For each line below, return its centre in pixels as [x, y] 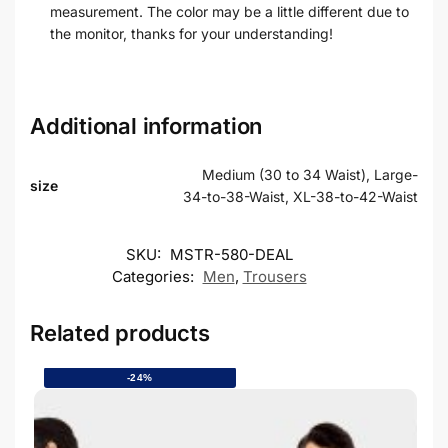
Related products [120, 332]
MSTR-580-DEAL [231, 254]
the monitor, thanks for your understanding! [191, 33]
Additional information [146, 125]
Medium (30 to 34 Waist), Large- [310, 174]
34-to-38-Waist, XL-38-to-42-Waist [300, 196]
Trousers [274, 276]
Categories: [154, 276]
